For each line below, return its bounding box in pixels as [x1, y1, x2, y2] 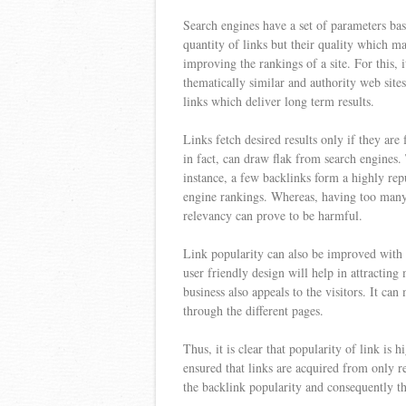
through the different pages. [183, 301, 324, 319]
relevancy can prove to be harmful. [183, 206, 362, 224]
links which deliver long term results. [183, 92, 374, 110]
